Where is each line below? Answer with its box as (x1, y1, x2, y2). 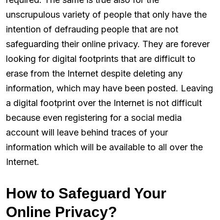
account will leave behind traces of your (6, 127, 168, 138)
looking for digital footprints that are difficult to (6, 54, 195, 64)
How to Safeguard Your (6, 185, 166, 202)
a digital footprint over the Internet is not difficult (6, 98, 202, 109)
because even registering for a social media (6, 112, 182, 123)
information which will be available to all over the (6, 142, 203, 153)
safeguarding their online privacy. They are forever (6, 39, 210, 50)
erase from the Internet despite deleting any (6, 68, 183, 79)
